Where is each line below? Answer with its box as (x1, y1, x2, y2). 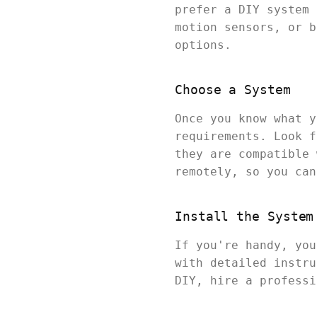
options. (175, 38, 231, 52)
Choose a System (175, 82, 291, 98)
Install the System (175, 209, 314, 224)
